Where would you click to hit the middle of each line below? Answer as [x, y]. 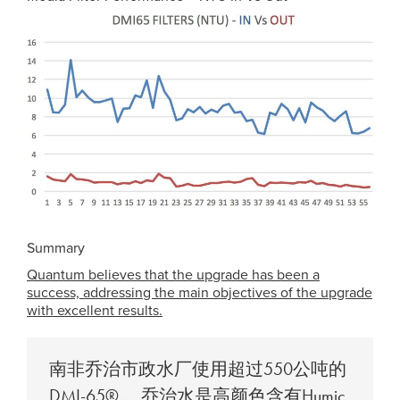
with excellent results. [95, 311]
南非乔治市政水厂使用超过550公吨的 [198, 369]
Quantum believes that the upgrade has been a [173, 275]
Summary [56, 249]
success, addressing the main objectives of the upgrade [200, 293]
